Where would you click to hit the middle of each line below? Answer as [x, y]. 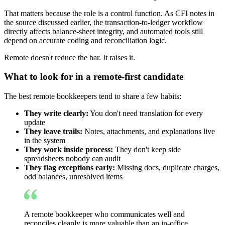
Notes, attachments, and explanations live [149, 131]
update [35, 122]
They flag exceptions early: [70, 167]
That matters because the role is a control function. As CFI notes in [109, 13]
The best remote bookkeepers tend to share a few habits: [93, 96]
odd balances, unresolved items [73, 177]
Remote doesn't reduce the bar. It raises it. [70, 57]
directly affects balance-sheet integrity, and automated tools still [103, 31]
